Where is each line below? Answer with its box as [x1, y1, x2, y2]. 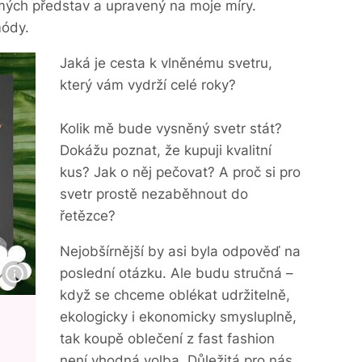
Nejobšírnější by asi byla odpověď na [60, 243, 301, 259]
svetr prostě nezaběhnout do [60, 186, 248, 202]
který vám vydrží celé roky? [60, 77, 236, 93]
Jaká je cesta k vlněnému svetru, [60, 55, 272, 71]
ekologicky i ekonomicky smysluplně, [60, 309, 297, 325]
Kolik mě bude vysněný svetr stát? [60, 120, 282, 137]
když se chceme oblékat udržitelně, [60, 287, 290, 303]
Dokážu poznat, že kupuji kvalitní [60, 142, 271, 158]
